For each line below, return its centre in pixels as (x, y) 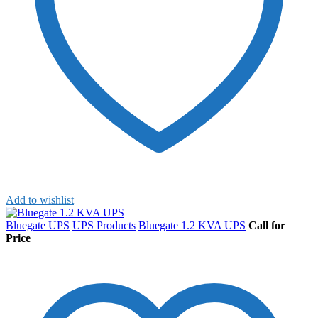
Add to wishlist (40, 200)
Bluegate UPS (38, 226)
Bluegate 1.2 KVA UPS (192, 226)
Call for (267, 226)
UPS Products (104, 226)
